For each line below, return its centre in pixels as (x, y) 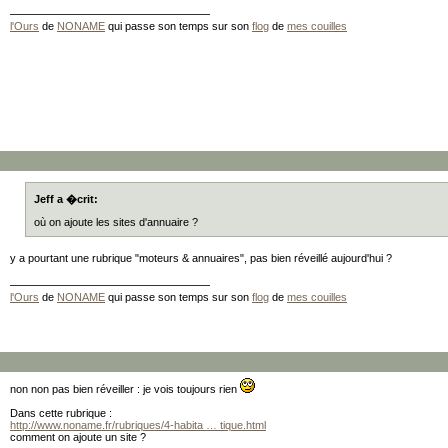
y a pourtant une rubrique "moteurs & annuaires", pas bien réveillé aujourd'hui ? (201, 258)
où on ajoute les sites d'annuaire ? (116, 222)
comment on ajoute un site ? (78, 437)
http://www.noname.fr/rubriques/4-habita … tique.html (138, 425)
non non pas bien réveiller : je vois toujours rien (125, 389)
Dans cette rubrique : (61, 413)
